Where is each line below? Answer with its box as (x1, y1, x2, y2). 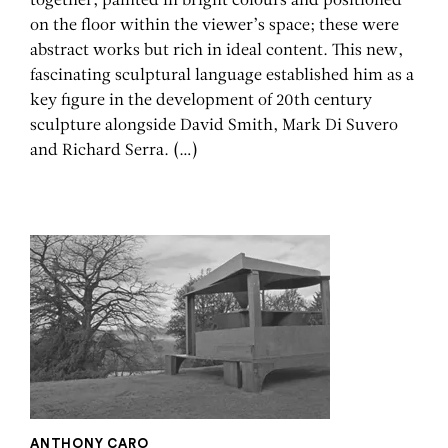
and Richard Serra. (30, 143, 173, 159)
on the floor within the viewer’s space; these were (30, 18, 399, 34)
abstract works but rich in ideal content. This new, (30, 43, 403, 59)
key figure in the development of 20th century (30, 93, 372, 109)
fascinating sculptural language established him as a (30, 68, 414, 84)
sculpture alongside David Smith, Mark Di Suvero (30, 118, 398, 134)
